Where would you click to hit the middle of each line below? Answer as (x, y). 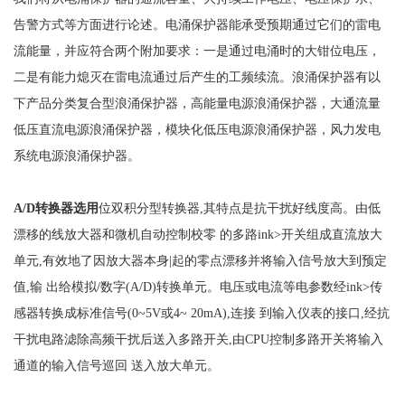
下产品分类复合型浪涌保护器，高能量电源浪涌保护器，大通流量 (197, 103)
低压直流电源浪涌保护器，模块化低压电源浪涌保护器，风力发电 (197, 129)
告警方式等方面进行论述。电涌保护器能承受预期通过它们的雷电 (197, 24)
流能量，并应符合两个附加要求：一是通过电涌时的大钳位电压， (197, 50)
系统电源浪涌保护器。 (76, 155)
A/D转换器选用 (56, 207)
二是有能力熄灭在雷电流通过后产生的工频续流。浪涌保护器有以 (197, 76)
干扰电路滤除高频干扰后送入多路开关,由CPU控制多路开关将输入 (198, 339)
